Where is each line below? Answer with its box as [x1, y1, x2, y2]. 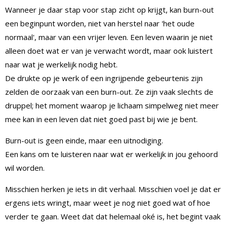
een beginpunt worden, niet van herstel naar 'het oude [5, 18, 195, 28]
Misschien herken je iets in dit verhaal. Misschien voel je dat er [5, 183, 221, 194]
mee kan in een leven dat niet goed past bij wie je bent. [5, 113, 198, 124]
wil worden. [5, 162, 45, 173]
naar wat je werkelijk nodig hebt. [5, 59, 118, 69]
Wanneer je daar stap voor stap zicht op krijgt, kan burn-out [5, 4, 214, 15]
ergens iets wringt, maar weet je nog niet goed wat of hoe [5, 197, 210, 208]
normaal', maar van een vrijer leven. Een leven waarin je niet [5, 31, 213, 42]
